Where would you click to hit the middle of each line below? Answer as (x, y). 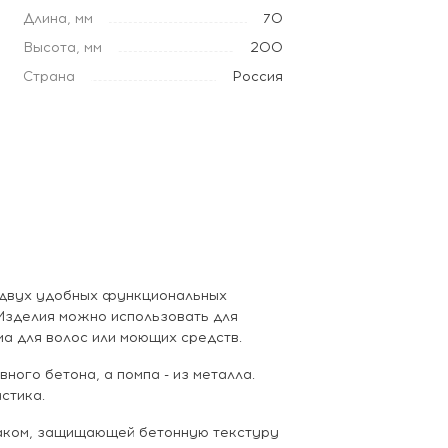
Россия (257, 76)
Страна (48, 76)
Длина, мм (57, 18)
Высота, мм (62, 47)
